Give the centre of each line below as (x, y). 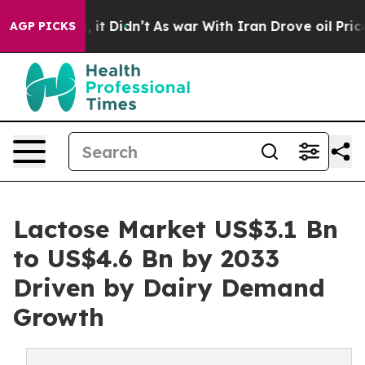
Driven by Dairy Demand (169, 288)
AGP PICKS (43, 26)
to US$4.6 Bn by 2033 (146, 258)
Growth (59, 317)
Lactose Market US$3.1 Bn (176, 229)
